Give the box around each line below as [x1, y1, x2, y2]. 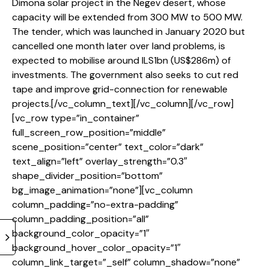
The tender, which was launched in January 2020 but [12, 25, 245, 38]
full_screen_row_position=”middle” [12, 126, 166, 139]
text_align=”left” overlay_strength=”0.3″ [12, 155, 187, 168]
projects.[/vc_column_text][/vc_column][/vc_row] [12, 97, 234, 110]
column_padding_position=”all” [12, 213, 149, 226]
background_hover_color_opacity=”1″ [12, 241, 181, 255]
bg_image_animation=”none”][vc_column [12, 184, 193, 197]
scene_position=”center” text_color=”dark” [12, 141, 204, 154]
